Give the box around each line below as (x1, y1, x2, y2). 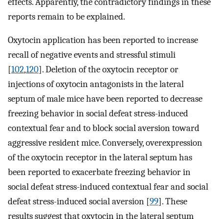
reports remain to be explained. (8, 11, 125, 22)
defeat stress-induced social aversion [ (8, 196, 150, 207)
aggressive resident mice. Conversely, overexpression (8, 137, 202, 149)
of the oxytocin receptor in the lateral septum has (8, 152, 192, 163)
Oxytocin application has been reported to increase (8, 35, 198, 46)
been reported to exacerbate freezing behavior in (8, 167, 191, 178)
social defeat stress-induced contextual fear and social (8, 181, 208, 193)
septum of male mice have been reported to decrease (8, 93, 202, 105)
